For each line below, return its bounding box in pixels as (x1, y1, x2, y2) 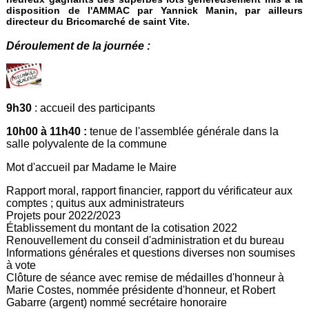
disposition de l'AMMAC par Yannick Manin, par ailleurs (6, 5, 303, 17)
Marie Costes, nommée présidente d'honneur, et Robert (6, 284, 276, 297)
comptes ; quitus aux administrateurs (6, 197, 185, 210)
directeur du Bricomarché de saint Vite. (6, 16, 190, 28)
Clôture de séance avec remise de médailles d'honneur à (6, 272, 285, 284)
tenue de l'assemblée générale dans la (87, 126, 279, 138)
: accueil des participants (32, 102, 156, 114)
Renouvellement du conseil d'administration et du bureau (6, 235, 285, 247)
